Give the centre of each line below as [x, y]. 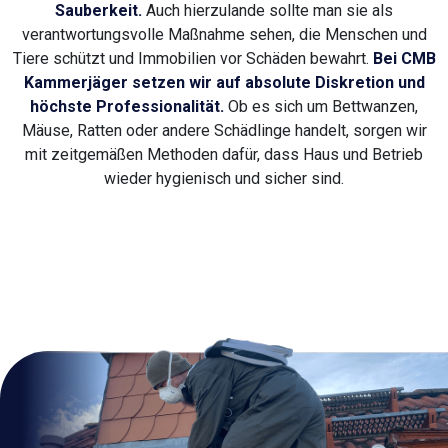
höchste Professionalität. [127, 107]
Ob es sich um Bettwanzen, [321, 107]
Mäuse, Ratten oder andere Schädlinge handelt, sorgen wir [224, 131]
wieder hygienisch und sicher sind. [224, 179]
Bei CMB [404, 59]
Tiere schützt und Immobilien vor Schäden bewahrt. [192, 59]
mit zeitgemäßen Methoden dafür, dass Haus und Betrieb [224, 155]
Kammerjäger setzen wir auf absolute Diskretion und [224, 83]
